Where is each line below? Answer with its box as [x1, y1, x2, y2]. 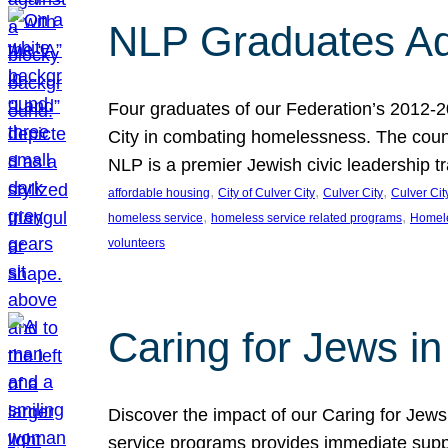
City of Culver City [218, 186, 315, 200]
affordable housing [108, 186, 210, 200]
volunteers [108, 236, 165, 250]
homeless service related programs [211, 211, 402, 225]
